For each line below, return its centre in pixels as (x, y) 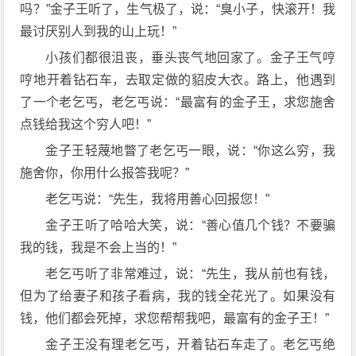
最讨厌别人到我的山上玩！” (99, 31)
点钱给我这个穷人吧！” (86, 124)
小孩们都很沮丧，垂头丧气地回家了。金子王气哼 (191, 57)
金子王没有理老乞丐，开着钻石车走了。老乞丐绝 (191, 344)
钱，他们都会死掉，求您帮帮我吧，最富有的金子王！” (175, 318)
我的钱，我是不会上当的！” (99, 247)
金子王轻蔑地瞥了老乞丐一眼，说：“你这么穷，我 (191, 150)
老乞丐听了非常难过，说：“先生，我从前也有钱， (191, 273)
